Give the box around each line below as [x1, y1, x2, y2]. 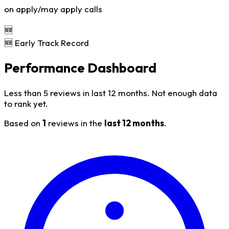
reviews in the [46, 117, 104, 128]
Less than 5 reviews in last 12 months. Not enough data [4, 87, 217, 98]
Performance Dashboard [4, 59, 156, 77]
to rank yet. [4, 98, 48, 109]
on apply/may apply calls [4, 4, 102, 15]
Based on [4, 117, 42, 128]
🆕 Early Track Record [4, 37, 89, 49]
